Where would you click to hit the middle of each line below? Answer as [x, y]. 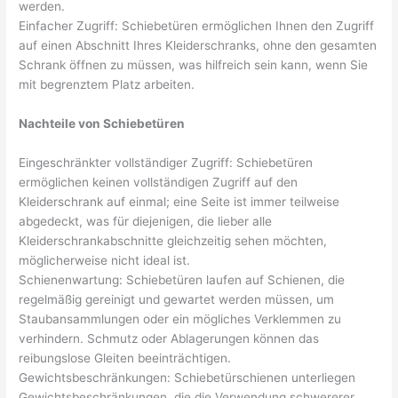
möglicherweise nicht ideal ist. [105, 260]
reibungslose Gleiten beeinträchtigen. [125, 358]
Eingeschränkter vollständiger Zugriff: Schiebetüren [166, 162]
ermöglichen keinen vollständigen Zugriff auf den [159, 182]
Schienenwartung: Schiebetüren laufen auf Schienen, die [182, 279]
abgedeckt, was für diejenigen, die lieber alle [146, 221]
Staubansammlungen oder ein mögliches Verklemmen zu [180, 318]
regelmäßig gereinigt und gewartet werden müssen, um [177, 299]
